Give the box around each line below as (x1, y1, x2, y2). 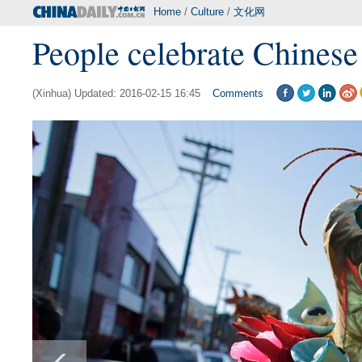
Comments (213, 87, 263, 99)
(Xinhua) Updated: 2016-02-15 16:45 (32, 87, 200, 99)
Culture (191, 6, 224, 18)
